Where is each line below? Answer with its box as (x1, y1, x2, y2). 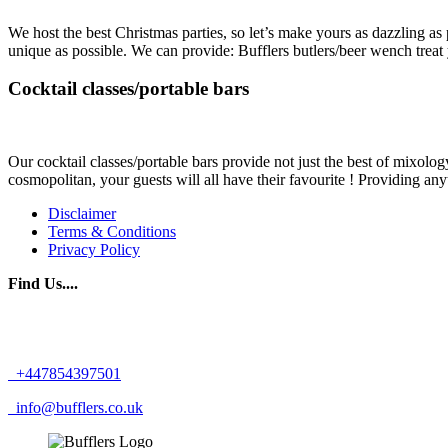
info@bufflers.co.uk (12, 399, 143, 417)
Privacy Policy (48, 241, 140, 259)
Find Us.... (8, 275, 78, 293)
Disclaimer (48, 205, 116, 223)
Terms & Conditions (48, 223, 176, 241)
